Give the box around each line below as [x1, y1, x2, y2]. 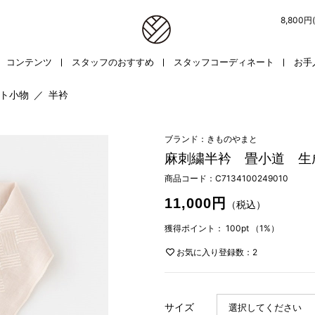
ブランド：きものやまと [165, 134, 257, 144]
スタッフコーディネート [173, 57, 274, 67]
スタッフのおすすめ [71, 57, 154, 67]
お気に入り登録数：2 [174, 247, 257, 257]
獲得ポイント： [165, 223, 224, 233]
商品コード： [165, 173, 215, 184]
